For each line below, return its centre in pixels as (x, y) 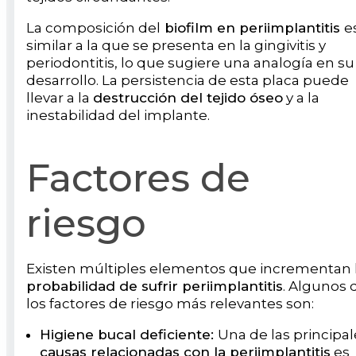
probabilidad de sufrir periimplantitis (155, 286)
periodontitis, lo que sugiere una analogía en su (190, 62)
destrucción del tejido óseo (188, 97)
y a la (301, 97)
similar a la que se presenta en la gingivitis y (176, 45)
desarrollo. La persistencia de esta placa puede (188, 80)
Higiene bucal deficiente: (129, 334)
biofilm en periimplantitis (252, 27)
